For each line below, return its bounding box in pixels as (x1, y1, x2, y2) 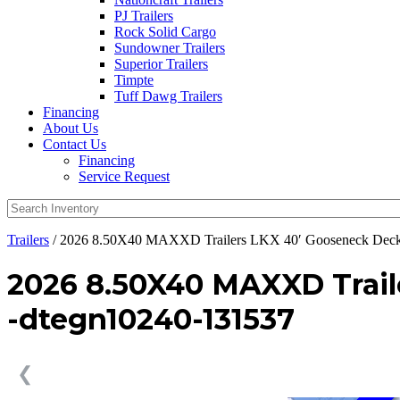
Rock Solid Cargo (114, 24, 216, 39)
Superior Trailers (114, 56, 208, 71)
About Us (43, 121, 98, 136)
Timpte (114, 72, 154, 87)
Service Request (79, 169, 170, 184)
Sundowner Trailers (114, 40, 225, 55)
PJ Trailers (114, 8, 173, 23)
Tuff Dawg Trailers (114, 88, 222, 104)
